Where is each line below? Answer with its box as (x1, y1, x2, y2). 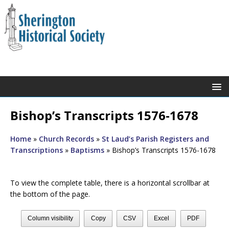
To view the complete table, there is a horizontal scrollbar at (10, 177, 210, 188)
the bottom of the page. (10, 189, 90, 199)
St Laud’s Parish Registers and (102, 133, 209, 144)
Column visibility (28, 214, 74, 222)
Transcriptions (10, 145, 63, 155)
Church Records (39, 133, 94, 144)
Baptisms (71, 145, 104, 155)
